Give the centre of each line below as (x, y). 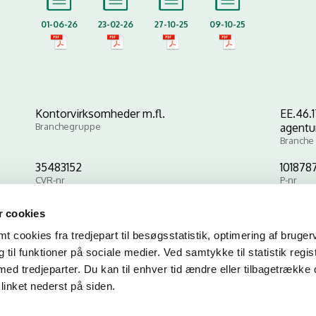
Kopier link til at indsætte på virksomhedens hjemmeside (158, 237)
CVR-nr (50, 180)
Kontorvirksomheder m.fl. (100, 114)
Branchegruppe (68, 126)
